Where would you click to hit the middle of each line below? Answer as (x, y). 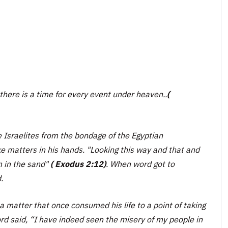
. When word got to (140, 164)
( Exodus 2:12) (78, 164)
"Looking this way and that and (143, 149)
